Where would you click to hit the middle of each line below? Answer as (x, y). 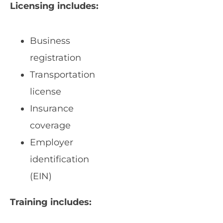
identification (59, 160)
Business (50, 41)
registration (56, 58)
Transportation (62, 75)
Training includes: (51, 202)
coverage (50, 126)
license (46, 92)
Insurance (52, 109)
